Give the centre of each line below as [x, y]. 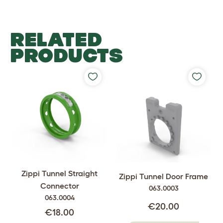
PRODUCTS [66, 55]
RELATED [56, 39]
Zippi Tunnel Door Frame [164, 176]
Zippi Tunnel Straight [59, 173]
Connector [59, 186]
